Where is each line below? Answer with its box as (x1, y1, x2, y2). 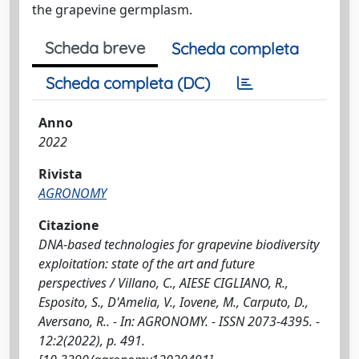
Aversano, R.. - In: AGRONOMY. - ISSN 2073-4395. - (38, 312, 320, 330)
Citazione (38, 216, 99, 234)
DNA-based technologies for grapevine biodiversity (38, 235, 319, 253)
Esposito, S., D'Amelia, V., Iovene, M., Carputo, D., (38, 292, 309, 311)
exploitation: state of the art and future (38, 254, 255, 272)
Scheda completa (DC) (46, 72, 210, 93)
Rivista (38, 164, 83, 183)
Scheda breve (45, 37, 145, 58)
